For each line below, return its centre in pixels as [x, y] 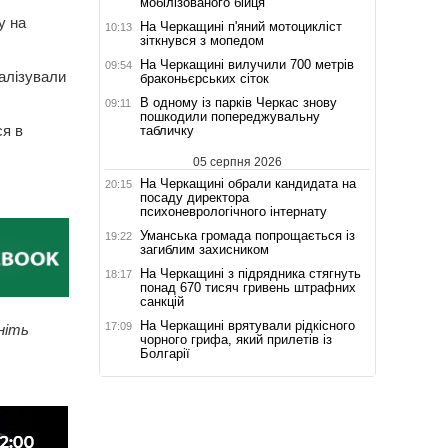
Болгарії [164, 353]
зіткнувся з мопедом [201, 40]
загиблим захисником [206, 249]
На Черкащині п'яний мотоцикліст [240, 26]
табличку [166, 130]
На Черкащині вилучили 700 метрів [246, 64]
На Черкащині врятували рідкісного [247, 325]
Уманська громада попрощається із [247, 235]
